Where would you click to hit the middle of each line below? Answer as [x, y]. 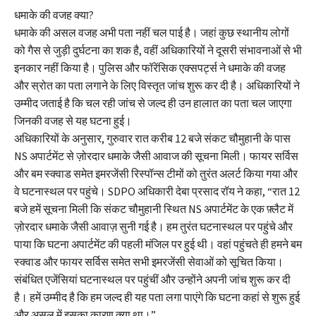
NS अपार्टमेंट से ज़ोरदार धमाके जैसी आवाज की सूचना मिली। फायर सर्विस [156, 156]
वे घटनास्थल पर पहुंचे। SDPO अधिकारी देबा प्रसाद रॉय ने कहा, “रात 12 [157, 192]
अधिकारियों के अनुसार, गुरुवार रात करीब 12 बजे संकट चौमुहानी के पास [152, 139]
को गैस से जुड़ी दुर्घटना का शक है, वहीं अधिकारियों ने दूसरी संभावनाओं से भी [158, 50]
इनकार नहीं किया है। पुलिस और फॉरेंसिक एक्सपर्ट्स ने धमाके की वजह [150, 68]
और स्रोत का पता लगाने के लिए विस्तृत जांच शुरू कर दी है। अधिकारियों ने [157, 86]
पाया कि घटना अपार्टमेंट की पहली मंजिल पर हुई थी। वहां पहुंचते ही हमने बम [158, 244]
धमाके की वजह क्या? [54, 15]
